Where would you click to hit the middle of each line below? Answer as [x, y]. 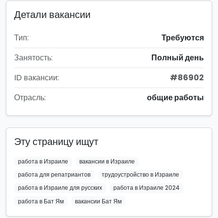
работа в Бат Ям [41, 201]
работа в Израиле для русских [60, 188]
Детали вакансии [52, 15]
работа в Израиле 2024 [147, 188]
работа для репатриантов [54, 175]
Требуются [183, 38]
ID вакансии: [36, 78]
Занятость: [33, 58]
